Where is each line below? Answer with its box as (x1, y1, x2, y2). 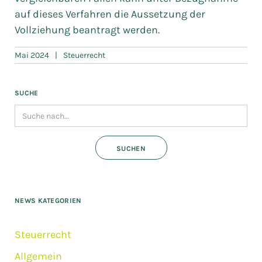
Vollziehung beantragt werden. (15, 23, 160, 36)
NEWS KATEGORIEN (15, 196, 82, 205)
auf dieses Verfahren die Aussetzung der (15, 8, 205, 20)
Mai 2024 (15, 50, 49, 60)
